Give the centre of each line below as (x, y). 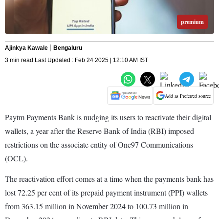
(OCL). (16, 158)
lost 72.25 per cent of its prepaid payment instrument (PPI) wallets (106, 193)
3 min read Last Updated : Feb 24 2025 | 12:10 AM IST (77, 60)
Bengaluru (68, 48)
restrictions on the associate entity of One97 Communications (99, 145)
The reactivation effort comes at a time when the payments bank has (109, 179)
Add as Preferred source (188, 96)
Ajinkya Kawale (26, 48)
